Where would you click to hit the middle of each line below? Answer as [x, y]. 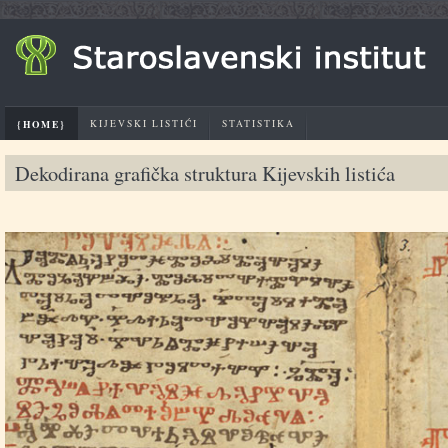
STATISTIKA [258, 123]
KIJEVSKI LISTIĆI [144, 123]
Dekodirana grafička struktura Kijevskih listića [205, 173]
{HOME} [41, 124]
